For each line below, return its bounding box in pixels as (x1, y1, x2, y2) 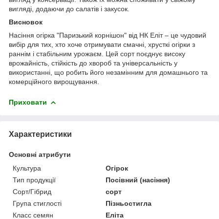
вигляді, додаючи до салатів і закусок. (9, 4, 130, 13)
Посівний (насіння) (106, 175, 171, 184)
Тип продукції (13, 175, 56, 184)
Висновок (9, 18, 43, 26)
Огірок (106, 164, 129, 172)
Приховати (9, 98, 47, 106)
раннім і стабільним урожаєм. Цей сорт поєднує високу (9, 49, 185, 58)
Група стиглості (13, 199, 62, 207)
